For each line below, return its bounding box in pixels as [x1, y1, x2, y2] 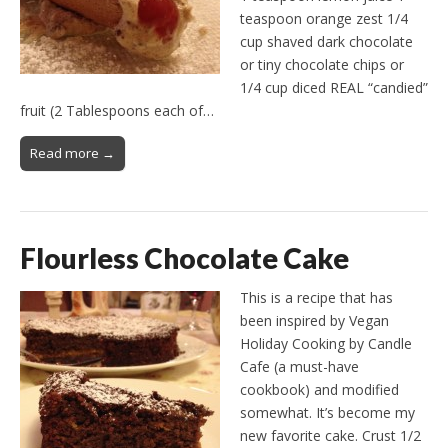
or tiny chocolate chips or [240, 55, 404, 75]
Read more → [30, 144, 115, 163]
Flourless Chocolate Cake [20, 241, 349, 276]
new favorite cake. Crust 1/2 [240, 426, 421, 446]
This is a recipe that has [240, 288, 393, 308]
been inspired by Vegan [240, 311, 389, 331]
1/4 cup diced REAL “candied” [240, 78, 428, 98]
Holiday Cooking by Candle [240, 334, 412, 354]
